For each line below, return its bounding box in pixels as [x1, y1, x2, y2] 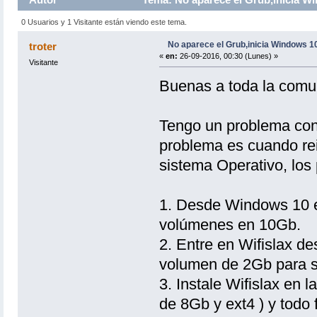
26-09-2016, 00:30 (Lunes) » [177, 51, 278, 60]
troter [29, 40, 57, 52]
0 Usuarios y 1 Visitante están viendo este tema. [21, 17, 188, 26]
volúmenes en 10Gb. [158, 215, 301, 234]
